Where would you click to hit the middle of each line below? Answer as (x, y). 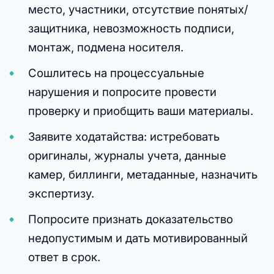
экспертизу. (61, 193)
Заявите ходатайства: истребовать (124, 136)
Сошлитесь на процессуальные (116, 72)
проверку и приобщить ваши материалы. (140, 110)
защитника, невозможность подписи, (131, 28)
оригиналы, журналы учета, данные (127, 155)
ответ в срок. (64, 257)
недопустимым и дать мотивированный (138, 238)
